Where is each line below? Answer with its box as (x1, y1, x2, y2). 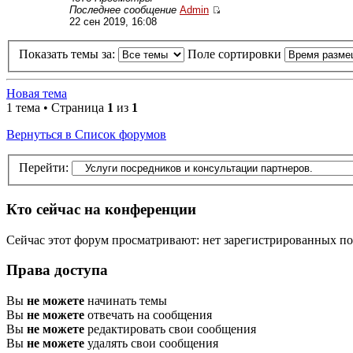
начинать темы (84, 294, 167, 308)
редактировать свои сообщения (84, 322, 256, 336)
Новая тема (6, 86, 67, 100)
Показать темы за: (19, 46, 118, 61)
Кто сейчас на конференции (6, 200, 196, 217)
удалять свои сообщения (84, 336, 218, 351)
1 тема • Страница (6, 100, 107, 114)
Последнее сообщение (69, 4, 180, 16)
